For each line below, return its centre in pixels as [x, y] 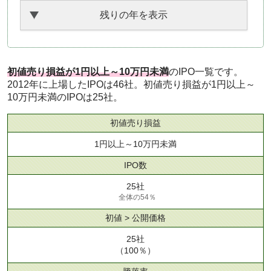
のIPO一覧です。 [206, 72]
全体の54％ [137, 197]
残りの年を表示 [134, 15]
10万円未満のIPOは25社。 [65, 97]
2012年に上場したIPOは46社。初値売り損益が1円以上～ [131, 84]
